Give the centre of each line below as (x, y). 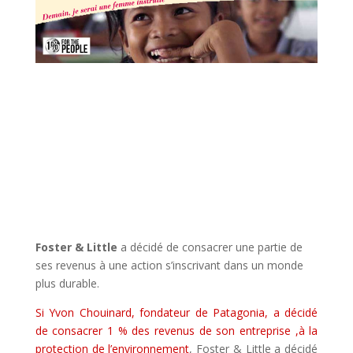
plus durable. (67, 283)
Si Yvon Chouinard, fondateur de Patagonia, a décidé (176, 312)
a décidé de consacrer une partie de (210, 247)
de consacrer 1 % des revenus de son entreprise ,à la (176, 330)
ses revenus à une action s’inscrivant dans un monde (169, 265)
